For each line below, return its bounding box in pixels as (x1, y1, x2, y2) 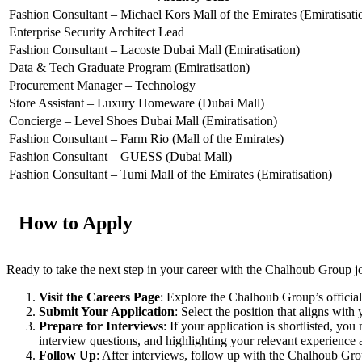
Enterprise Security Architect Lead (9, 25, 184, 40)
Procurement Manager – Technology (9, 78, 196, 93)
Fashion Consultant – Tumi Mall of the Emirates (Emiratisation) (9, 167, 332, 182)
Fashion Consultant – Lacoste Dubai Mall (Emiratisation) (9, 43, 300, 57)
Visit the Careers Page (39, 290, 160, 305)
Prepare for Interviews (39, 319, 163, 334)
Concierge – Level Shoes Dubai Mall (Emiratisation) (9, 114, 277, 128)
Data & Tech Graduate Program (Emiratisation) (9, 61, 250, 75)
